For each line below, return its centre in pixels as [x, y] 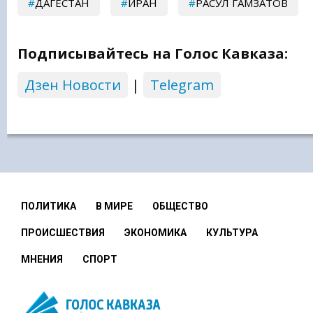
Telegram [182, 85]
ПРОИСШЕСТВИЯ [63, 232]
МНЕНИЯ [42, 259]
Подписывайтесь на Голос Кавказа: [153, 54]
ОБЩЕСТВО [180, 206]
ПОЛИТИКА [49, 206]
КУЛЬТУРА [232, 232]
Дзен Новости [73, 85]
